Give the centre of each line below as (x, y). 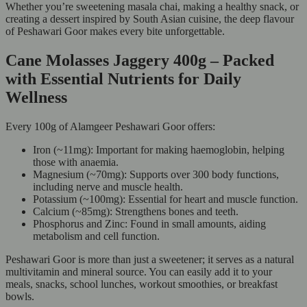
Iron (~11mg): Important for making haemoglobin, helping (159, 149)
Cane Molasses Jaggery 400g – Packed (140, 60)
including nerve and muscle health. (108, 186)
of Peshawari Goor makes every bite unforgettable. (115, 31)
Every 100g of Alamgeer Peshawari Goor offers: (110, 126)
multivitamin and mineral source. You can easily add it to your (139, 271)
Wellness (36, 97)
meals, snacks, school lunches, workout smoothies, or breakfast (142, 284)
